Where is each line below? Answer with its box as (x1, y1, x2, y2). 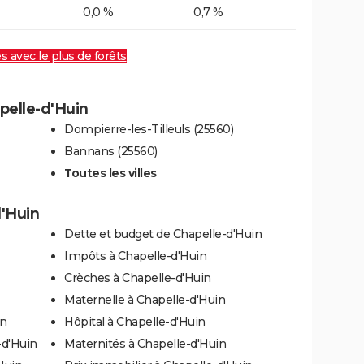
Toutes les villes (64, 166, 157, 181)
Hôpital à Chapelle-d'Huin (64, 314, 206, 330)
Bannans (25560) (64, 144, 158, 159)
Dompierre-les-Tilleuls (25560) (64, 122, 233, 137)
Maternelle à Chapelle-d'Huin (64, 292, 225, 308)
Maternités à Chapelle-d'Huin (64, 336, 226, 352)
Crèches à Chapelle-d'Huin (64, 271, 211, 286)
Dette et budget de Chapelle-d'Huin (64, 227, 262, 242)
